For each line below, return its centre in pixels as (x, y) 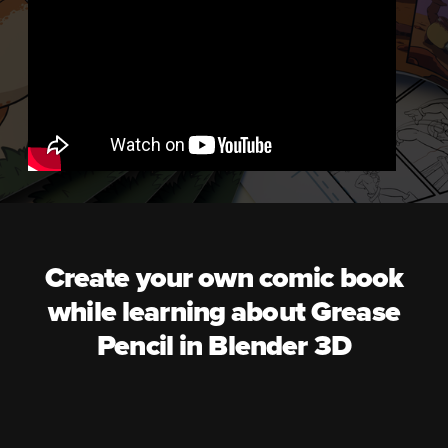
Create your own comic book (224, 278)
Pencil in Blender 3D (224, 346)
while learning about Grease (224, 312)
